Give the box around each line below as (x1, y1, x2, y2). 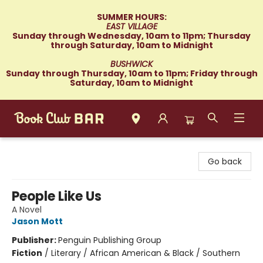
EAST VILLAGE (106, 21, 157, 32)
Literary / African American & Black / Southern (51, 247, 240, 259)
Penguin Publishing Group (58, 234, 161, 246)
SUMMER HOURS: (96, 11, 167, 23)
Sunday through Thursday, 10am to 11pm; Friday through (5, 68, 258, 79)
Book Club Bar (9, 143, 65, 154)
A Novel (12, 204, 42, 215)
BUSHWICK (110, 58, 153, 70)
